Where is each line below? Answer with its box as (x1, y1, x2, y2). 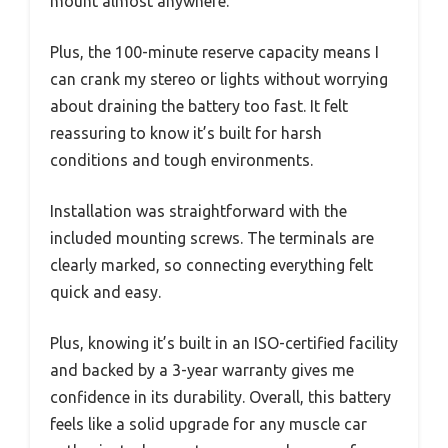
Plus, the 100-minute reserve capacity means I (50, 43, 379, 62)
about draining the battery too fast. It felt (50, 97, 348, 116)
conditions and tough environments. (50, 151, 313, 170)
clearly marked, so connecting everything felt (50, 256, 373, 275)
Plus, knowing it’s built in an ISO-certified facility (50, 334, 398, 353)
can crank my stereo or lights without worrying (50, 70, 388, 89)
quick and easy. (50, 283, 161, 302)
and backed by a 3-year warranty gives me (50, 361, 354, 380)
